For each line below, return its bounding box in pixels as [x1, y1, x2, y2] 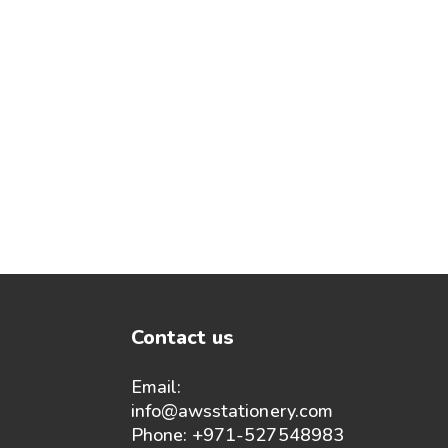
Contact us [130, 323, 235, 351]
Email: [130, 374, 182, 399]
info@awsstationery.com [130, 398, 333, 423]
